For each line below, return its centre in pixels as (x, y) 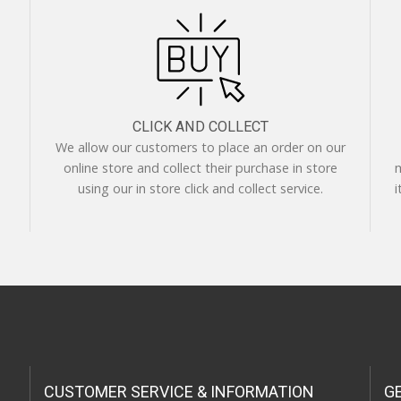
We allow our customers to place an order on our (200, 148)
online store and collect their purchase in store (200, 168)
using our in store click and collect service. (200, 189)
